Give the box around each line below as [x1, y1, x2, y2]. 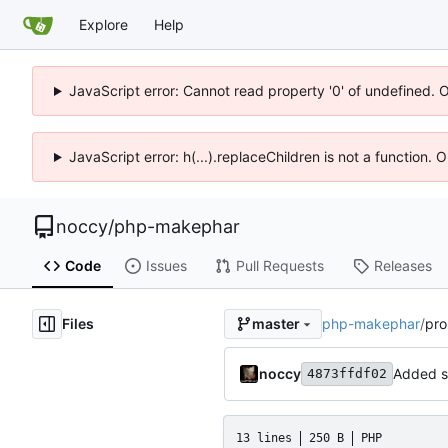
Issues [145, 257, 187, 275]
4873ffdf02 [307, 365, 387, 381]
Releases [373, 257, 432, 275]
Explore [79, 15, 128, 33]
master [251, 315, 300, 333]
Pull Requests [235, 257, 324, 275]
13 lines [236, 430, 292, 445]
